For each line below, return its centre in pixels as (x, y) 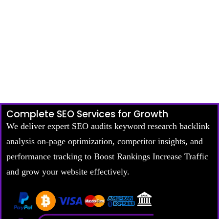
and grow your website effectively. (68, 171)
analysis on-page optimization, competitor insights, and (105, 141)
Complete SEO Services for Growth (87, 114)
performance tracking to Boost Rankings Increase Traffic (107, 156)
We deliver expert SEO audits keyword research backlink (108, 126)
